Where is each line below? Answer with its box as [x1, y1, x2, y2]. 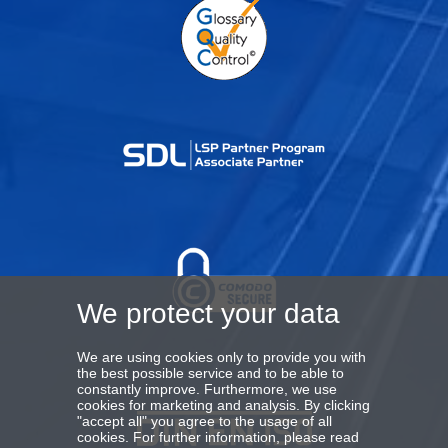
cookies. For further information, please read [77, 429, 359, 445]
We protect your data [77, 298, 340, 330]
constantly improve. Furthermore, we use [77, 381, 337, 397]
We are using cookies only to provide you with [77, 349, 366, 365]
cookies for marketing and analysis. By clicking [77, 397, 370, 413]
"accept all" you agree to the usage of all [77, 413, 332, 429]
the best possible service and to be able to [77, 365, 344, 381]
